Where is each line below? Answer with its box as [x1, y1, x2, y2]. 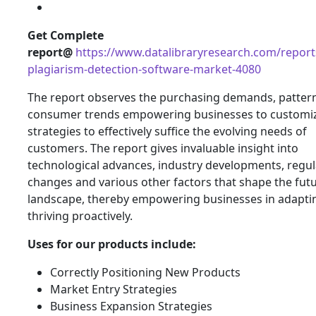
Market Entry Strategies [50, 281, 177, 297]
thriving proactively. [28, 207, 133, 224]
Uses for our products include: [28, 236, 196, 252]
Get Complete [28, 27, 104, 43]
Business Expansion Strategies [50, 298, 212, 314]
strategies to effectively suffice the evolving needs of [28, 123, 307, 139]
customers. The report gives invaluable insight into [28, 140, 298, 156]
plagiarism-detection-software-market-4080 [28, 61, 261, 77]
